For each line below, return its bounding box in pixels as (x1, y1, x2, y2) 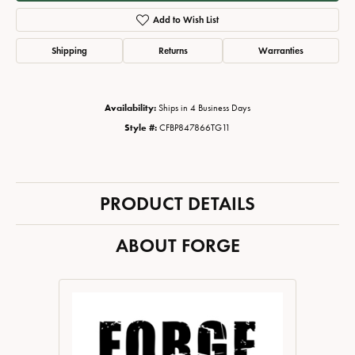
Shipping (51, 44, 87, 57)
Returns (158, 44, 188, 57)
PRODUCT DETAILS (100, 192, 255, 216)
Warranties (258, 44, 304, 57)
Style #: (124, 122, 157, 134)
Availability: (105, 102, 156, 114)
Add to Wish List (152, 13, 219, 26)
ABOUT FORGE (115, 234, 240, 258)
